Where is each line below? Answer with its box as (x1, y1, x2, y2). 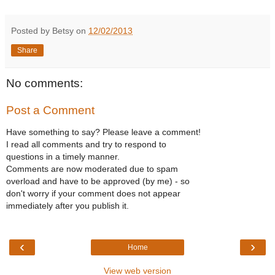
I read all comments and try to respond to (6, 139, 166, 150)
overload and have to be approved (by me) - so (6, 176, 190, 187)
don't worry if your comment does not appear (6, 188, 180, 199)
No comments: (6, 77, 83, 90)
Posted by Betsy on (11, 26, 88, 36)
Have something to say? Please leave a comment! (6, 127, 201, 137)
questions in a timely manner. (6, 152, 120, 162)
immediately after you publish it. (6, 201, 129, 211)
